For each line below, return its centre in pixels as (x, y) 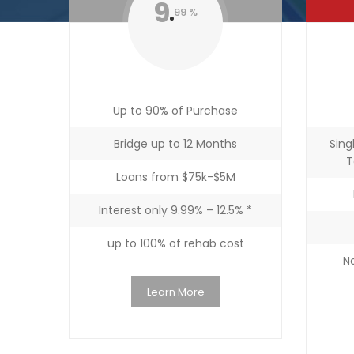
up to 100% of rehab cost (175, 243)
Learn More (175, 292)
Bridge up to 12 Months (175, 144)
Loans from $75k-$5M (175, 177)
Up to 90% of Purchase (175, 111)
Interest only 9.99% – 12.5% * (175, 210)
